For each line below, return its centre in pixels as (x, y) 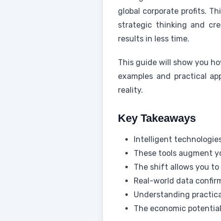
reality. (130, 90)
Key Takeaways (157, 118)
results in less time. (154, 39)
